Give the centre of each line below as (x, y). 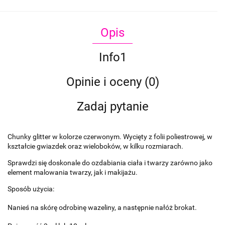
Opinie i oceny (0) (113, 82)
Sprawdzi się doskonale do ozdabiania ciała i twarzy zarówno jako (110, 163)
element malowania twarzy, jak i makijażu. (73, 173)
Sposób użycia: (31, 189)
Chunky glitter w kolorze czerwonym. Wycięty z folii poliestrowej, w (110, 137)
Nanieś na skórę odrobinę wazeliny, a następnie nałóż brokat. (102, 208)
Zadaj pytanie (113, 107)
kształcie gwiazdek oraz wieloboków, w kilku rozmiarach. (95, 146)
